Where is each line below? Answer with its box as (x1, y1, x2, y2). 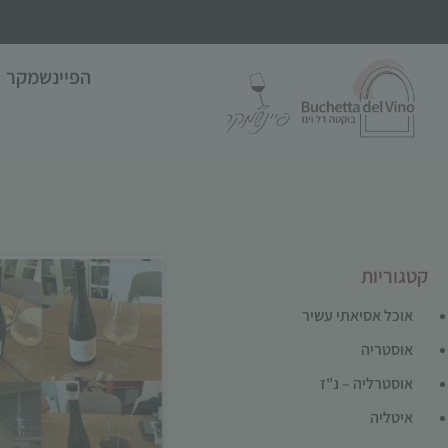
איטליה (370, 407, 413, 428)
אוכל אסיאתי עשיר (302, 305, 413, 326)
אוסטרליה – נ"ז (320, 373, 413, 394)
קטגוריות (361, 263, 428, 289)
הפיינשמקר (5, 64, 91, 90)
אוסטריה (361, 339, 413, 360)
